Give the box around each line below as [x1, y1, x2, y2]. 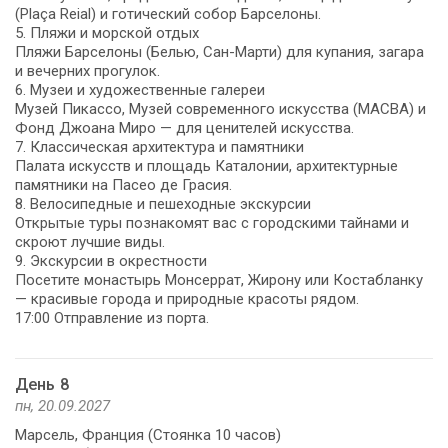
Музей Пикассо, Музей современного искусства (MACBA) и [15, 99, 426, 118]
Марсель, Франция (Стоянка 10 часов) [15, 425, 281, 444]
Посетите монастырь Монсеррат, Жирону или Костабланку [15, 270, 423, 289]
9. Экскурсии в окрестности [15, 251, 207, 270]
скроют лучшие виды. [15, 232, 165, 251]
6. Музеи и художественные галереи [15, 80, 265, 99]
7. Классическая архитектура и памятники [15, 137, 304, 156]
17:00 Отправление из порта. [15, 308, 209, 327]
